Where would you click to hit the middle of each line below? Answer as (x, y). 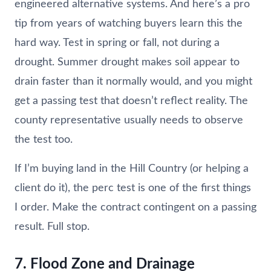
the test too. (44, 139)
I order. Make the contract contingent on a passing (135, 207)
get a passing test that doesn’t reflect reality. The (131, 101)
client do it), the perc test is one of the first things (133, 188)
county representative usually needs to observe (129, 120)
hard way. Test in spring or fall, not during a (117, 43)
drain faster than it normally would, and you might (133, 81)
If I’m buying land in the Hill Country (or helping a (132, 168)
